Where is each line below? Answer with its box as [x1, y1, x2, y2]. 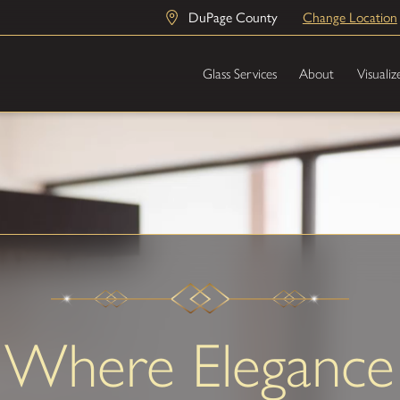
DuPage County [187, 9, 278, 27]
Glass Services [202, 65, 277, 83]
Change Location [302, 9, 397, 27]
